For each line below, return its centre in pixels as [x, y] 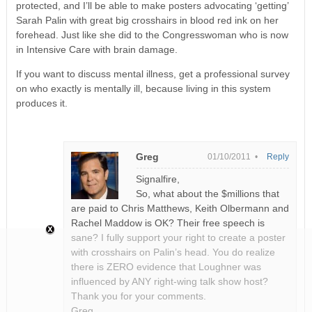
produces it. [41, 103]
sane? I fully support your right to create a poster [179, 237]
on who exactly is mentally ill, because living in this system [143, 88]
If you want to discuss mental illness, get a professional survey [153, 73]
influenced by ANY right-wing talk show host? [170, 281]
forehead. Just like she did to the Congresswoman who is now [152, 34]
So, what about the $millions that [208, 193]
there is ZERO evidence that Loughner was [166, 266]
